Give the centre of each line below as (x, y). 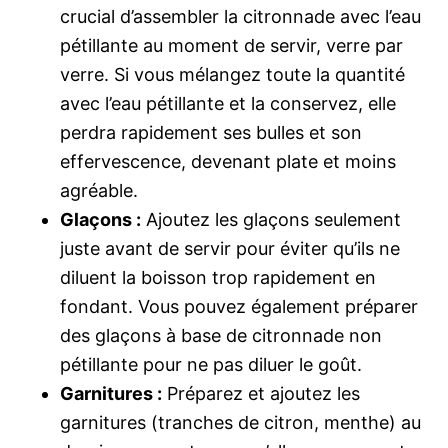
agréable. (99, 190)
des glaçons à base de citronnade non (221, 335)
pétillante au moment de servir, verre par (231, 45)
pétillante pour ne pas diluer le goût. (211, 364)
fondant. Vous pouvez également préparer (239, 306)
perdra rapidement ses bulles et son (211, 132)
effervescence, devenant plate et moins (228, 161)
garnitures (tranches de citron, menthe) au (240, 422)
